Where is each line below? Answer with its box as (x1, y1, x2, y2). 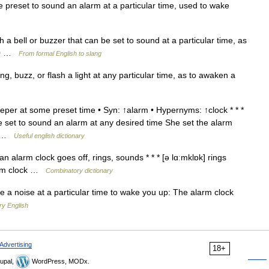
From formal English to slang (19, 50, 101, 57)
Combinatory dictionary (46, 167, 113, 174)
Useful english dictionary (14, 132, 85, 139)
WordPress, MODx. (30, 258, 89, 265)
